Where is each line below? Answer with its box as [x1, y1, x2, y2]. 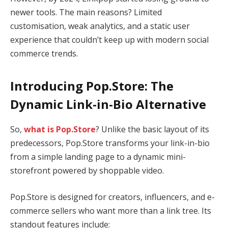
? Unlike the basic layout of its [96, 124, 209, 135]
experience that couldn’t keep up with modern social [10, 34, 209, 45]
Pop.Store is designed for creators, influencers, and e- [10, 191, 215, 203]
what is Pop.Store [24, 124, 96, 135]
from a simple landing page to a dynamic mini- [10, 151, 186, 163]
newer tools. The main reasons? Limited [10, 6, 162, 18]
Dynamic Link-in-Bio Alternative [10, 96, 206, 113]
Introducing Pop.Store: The [10, 77, 174, 95]
